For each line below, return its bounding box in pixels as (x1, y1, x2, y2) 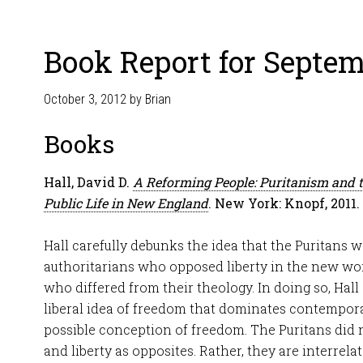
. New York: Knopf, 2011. (208, 194, 360, 211)
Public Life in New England (44, 194, 208, 211)
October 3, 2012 (44, 92, 126, 107)
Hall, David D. (44, 173, 133, 190)
